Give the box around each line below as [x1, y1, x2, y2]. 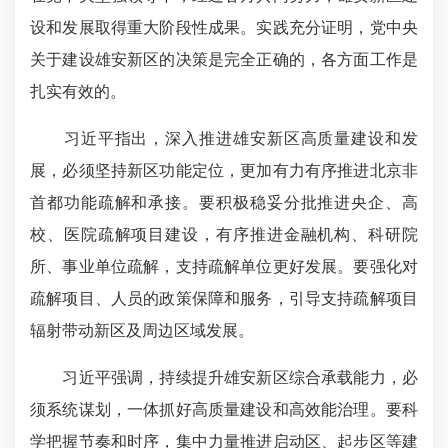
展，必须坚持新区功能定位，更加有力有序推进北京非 [30, 162, 418, 180]
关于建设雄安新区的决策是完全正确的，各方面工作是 [30, 51, 418, 69]
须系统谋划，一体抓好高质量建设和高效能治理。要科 [30, 401, 418, 419]
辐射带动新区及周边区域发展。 [30, 322, 254, 340]
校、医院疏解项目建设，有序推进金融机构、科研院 [30, 226, 418, 244]
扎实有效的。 [30, 83, 126, 101]
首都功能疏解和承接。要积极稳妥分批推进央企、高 [30, 194, 418, 212]
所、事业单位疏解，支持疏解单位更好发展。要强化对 [30, 258, 418, 276]
